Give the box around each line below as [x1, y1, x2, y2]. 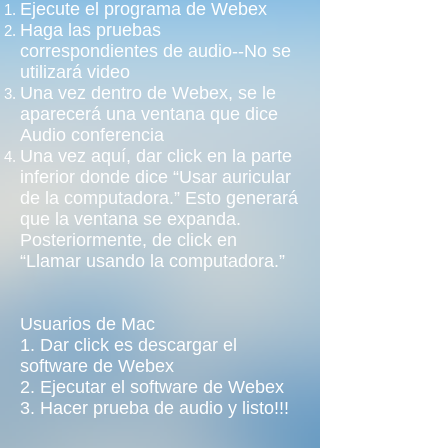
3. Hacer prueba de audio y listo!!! [20, 398, 289, 418]
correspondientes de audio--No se [20, 41, 291, 61]
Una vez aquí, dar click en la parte [20, 146, 292, 166]
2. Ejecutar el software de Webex [20, 377, 284, 397]
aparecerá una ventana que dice [20, 104, 278, 124]
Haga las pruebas [20, 20, 161, 40]
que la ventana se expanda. [20, 209, 241, 229]
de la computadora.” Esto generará [20, 188, 298, 208]
